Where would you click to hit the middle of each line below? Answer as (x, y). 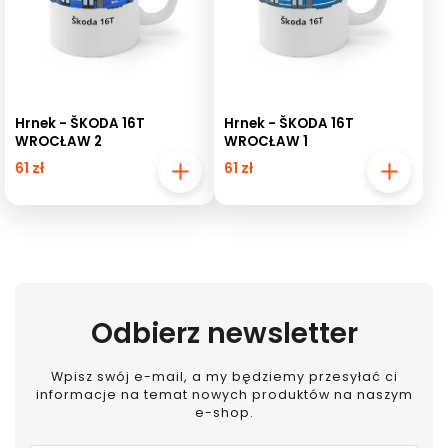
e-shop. (224, 412)
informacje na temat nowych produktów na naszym (224, 394)
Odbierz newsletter (224, 333)
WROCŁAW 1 (266, 141)
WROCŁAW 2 (58, 141)
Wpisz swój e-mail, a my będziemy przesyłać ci (224, 376)
